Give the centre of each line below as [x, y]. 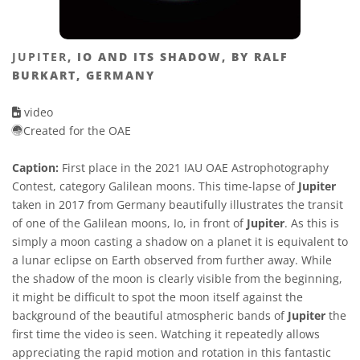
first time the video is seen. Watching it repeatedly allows [166, 334]
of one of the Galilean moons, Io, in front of [129, 223]
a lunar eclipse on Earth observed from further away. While [172, 260]
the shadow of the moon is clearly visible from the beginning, [177, 278]
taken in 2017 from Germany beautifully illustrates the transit [178, 205]
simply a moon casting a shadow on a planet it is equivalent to [180, 241]
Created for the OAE [77, 131]
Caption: [35, 168]
